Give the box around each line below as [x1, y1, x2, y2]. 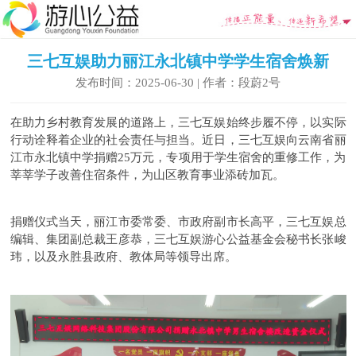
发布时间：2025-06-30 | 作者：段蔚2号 [75, 75, 281, 89]
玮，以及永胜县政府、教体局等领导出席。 [10, 250, 237, 263]
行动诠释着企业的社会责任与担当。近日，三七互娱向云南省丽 [10, 133, 346, 146]
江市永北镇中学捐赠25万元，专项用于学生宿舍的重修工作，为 [10, 150, 346, 164]
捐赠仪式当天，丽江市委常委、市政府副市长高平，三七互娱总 [10, 215, 346, 228]
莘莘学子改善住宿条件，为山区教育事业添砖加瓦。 [10, 168, 284, 181]
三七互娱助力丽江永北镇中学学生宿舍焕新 [27, 52, 329, 70]
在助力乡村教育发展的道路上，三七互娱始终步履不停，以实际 [10, 115, 346, 129]
